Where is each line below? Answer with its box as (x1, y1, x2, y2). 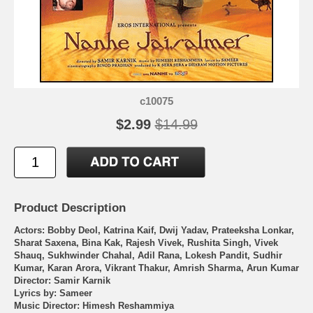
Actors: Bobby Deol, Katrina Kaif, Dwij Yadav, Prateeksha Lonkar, (14, 225, 294, 236)
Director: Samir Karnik (14, 275, 110, 286)
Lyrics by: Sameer (14, 288, 92, 299)
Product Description (14, 201, 126, 215)
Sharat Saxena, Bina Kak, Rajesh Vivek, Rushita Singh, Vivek (14, 238, 278, 249)
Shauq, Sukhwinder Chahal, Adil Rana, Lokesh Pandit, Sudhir (14, 250, 282, 261)
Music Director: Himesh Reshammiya (14, 300, 174, 312)
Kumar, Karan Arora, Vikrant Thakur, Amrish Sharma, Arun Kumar (14, 263, 299, 274)
